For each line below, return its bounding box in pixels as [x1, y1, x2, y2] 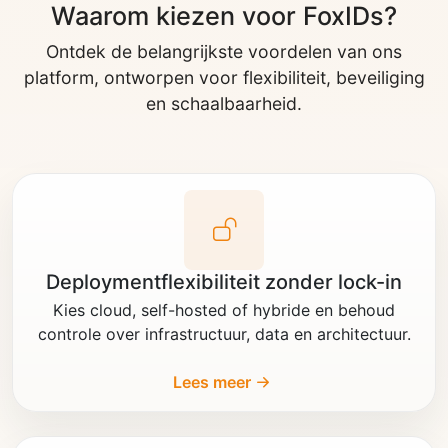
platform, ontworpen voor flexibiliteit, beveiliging [23, 66, 425, 88]
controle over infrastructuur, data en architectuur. [37, 323, 411, 344]
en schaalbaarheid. [146, 92, 302, 114]
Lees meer [173, 372, 251, 393]
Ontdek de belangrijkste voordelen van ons [46, 40, 402, 62]
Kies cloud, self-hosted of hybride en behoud [53, 299, 395, 320]
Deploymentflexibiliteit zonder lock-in [46, 269, 402, 294]
